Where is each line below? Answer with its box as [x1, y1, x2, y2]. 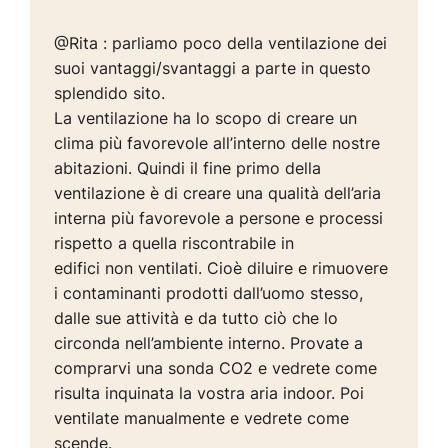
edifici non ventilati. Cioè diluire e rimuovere [54, 258, 389, 279]
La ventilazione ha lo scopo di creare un [54, 108, 358, 129]
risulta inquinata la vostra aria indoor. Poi [54, 383, 365, 404]
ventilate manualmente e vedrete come [54, 408, 350, 429]
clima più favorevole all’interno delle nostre [54, 133, 381, 154]
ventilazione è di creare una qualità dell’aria [54, 183, 382, 204]
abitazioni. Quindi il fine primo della [54, 158, 322, 179]
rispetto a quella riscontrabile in [54, 233, 295, 254]
